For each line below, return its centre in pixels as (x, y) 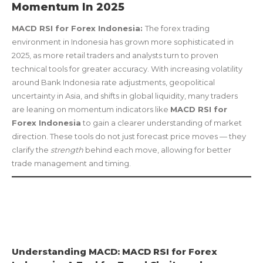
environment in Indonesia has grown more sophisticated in (123, 41)
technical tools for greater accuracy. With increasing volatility (127, 68)
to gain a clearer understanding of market (161, 122)
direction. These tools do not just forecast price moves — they (129, 136)
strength (67, 149)
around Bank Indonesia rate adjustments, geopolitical (113, 82)
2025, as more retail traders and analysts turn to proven (115, 55)
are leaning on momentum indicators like (91, 109)
